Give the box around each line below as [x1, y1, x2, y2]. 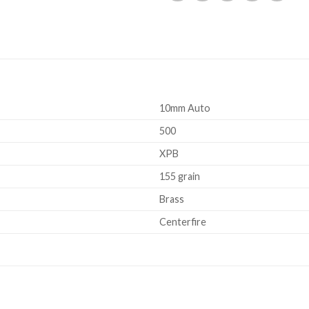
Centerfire [159, 216, 207, 228]
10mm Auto [159, 102, 211, 114]
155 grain [159, 170, 201, 183]
